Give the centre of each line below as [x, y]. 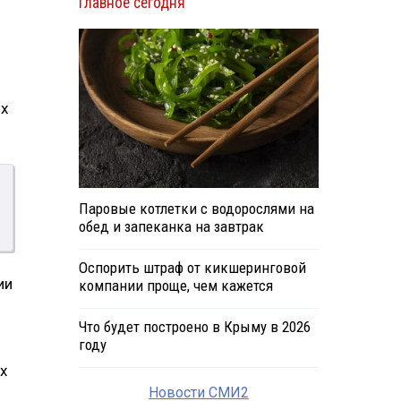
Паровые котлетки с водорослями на [196, 209]
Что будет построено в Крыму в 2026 [194, 327]
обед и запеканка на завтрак [171, 227]
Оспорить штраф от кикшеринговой [192, 268]
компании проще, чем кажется [175, 286]
